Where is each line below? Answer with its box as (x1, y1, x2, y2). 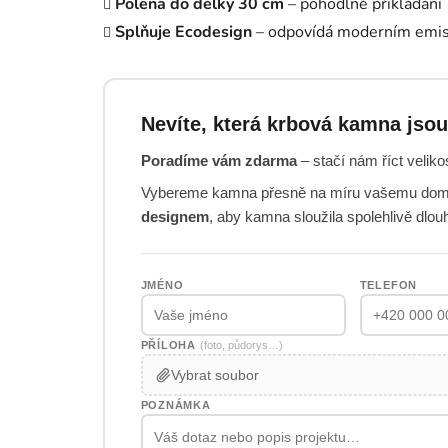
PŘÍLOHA (140, 339, 200, 352)
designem (140, 208, 209, 226)
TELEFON (359, 279, 418, 292)
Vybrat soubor (171, 366, 259, 383)
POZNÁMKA (140, 399, 211, 412)
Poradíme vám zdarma (140, 152, 297, 170)
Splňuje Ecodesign (115, 20, 252, 43)
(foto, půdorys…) (199, 339, 283, 352)
